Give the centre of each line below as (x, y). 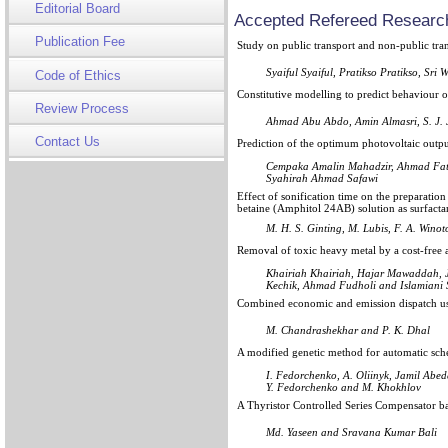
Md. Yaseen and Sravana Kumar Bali (351, 431)
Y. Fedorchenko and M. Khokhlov (343, 386)
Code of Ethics (78, 75)
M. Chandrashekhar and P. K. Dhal (348, 329)
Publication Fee (80, 41)
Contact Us (68, 141)
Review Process (82, 108)
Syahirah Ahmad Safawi (322, 177)
